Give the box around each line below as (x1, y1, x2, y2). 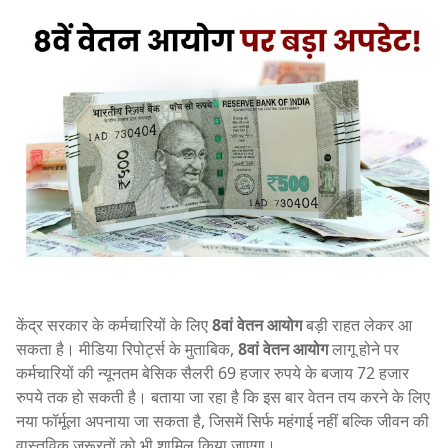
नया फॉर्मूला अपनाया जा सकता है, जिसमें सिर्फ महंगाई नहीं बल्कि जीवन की (16, 410, 429, 433)
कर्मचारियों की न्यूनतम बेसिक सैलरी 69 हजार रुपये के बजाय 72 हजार (16, 362, 409, 385)
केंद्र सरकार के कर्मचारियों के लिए (16, 314, 212, 337)
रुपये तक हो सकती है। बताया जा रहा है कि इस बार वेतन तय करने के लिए (16, 386, 430, 409)
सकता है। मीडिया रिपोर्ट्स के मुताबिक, (16, 338, 238, 361)
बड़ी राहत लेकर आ (302, 314, 412, 337)
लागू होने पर (328, 338, 399, 361)
